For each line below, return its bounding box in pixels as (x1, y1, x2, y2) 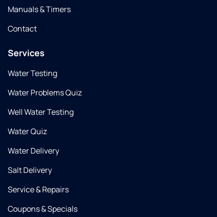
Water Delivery (8, 145, 59, 156)
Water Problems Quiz (8, 87, 82, 98)
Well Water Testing (8, 107, 74, 118)
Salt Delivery (8, 165, 52, 176)
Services (8, 47, 45, 59)
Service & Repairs (8, 184, 69, 195)
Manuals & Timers (8, 4, 71, 15)
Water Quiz (8, 126, 47, 137)
